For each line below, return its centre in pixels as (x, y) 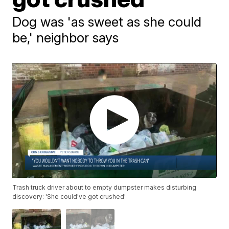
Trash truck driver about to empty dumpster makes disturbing (105, 188)
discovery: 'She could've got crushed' (69, 197)
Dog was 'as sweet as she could (107, 22)
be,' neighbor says (66, 38)
